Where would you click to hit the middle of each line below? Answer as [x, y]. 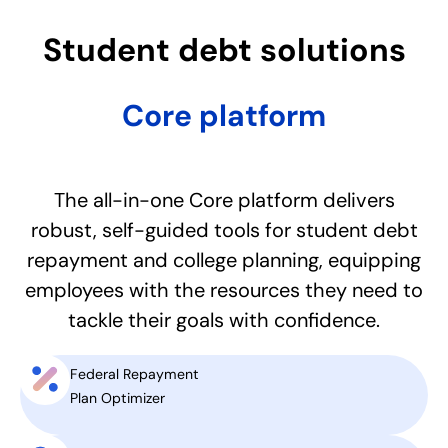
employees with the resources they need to [224, 290]
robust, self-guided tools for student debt [224, 230]
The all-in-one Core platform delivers [224, 200]
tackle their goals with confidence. [224, 320]
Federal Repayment [134, 374]
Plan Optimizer [117, 398]
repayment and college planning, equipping [224, 260]
